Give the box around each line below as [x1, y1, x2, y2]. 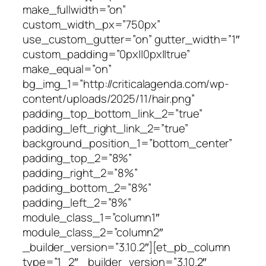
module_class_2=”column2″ [23, 224, 163, 240]
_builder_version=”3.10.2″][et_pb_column [23, 239, 231, 255]
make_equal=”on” [23, 61, 112, 77]
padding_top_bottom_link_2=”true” [23, 105, 202, 121]
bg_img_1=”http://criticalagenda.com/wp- [23, 75, 230, 91]
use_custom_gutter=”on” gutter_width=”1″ [23, 31, 240, 47]
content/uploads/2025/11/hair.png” [23, 90, 195, 106]
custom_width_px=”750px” [23, 16, 160, 32]
